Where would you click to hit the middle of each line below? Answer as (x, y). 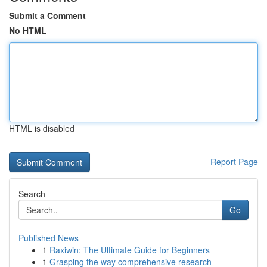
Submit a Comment (47, 15)
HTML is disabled (42, 128)
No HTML (28, 30)
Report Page (234, 162)
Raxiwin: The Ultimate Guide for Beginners (130, 250)
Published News (49, 238)
